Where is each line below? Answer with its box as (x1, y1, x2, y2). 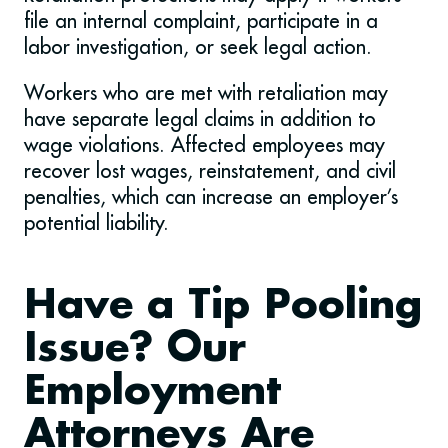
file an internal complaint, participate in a (24, 8, 378, 34)
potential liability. (24, 210, 169, 236)
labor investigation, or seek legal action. (24, 34, 372, 60)
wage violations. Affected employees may (24, 132, 385, 158)
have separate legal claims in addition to (24, 106, 376, 132)
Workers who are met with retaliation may (24, 80, 388, 106)
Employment (24, 371, 281, 415)
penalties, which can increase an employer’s (24, 184, 398, 210)
